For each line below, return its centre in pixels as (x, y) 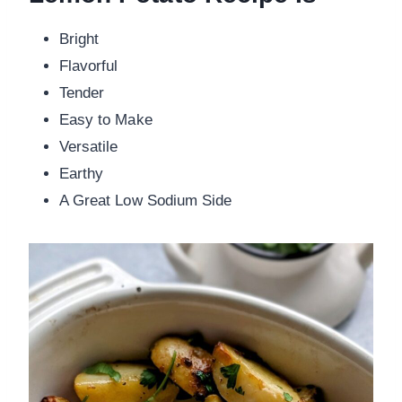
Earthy (82, 174)
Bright (79, 39)
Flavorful (89, 66)
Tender (82, 93)
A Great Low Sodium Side (146, 201)
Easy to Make (106, 120)
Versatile (89, 147)
